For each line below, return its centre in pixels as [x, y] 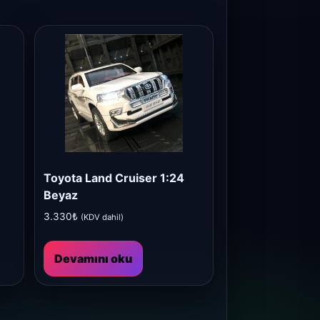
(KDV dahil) [102, 217]
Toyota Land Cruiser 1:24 [114, 178]
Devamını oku [93, 259]
